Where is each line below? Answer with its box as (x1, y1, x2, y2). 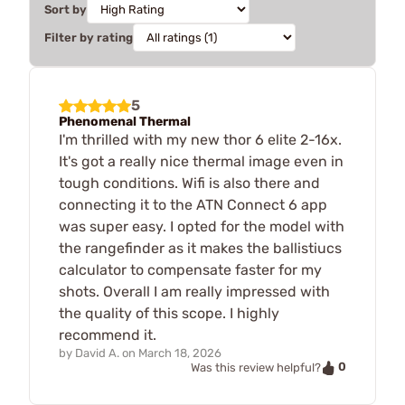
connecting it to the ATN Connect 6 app (59, 196, 327, 213)
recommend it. (59, 326, 156, 344)
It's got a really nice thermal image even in (59, 153, 344, 170)
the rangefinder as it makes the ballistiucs (59, 240, 342, 257)
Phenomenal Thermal (59, 114, 191, 129)
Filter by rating (44, 31, 133, 44)
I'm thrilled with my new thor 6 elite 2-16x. (59, 131, 342, 148)
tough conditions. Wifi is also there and (59, 174, 320, 192)
